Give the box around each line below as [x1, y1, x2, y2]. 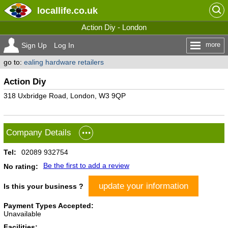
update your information [98, 181, 188, 191]
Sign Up [21, 41, 47, 49]
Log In [53, 41, 74, 49]
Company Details [6, 127, 71, 137]
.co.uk [71, 5, 98, 16]
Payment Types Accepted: [3, 202, 94, 210]
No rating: [3, 162, 38, 170]
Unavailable [3, 210, 41, 218]
